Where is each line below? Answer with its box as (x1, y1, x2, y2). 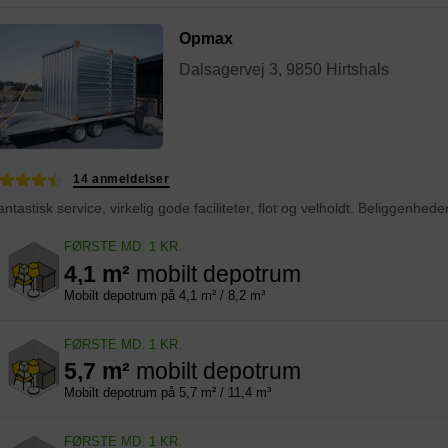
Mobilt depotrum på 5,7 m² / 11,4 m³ (64, 385, 271, 401)
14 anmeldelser (73, 171, 170, 186)
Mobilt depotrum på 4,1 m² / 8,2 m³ (64, 288, 265, 304)
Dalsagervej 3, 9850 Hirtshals (179, 61, 389, 79)
